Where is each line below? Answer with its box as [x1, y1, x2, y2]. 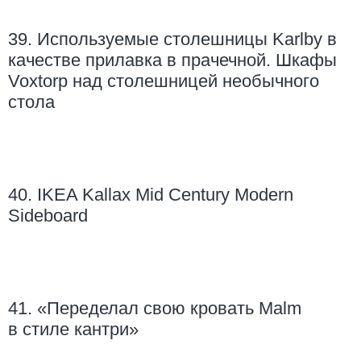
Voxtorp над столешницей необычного [8, 71, 319, 92]
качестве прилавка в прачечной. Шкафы [8, 50, 337, 71]
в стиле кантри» [8, 319, 139, 340]
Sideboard [8, 205, 88, 226]
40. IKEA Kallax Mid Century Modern [8, 185, 293, 205]
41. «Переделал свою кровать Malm [8, 298, 301, 319]
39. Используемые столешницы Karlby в [8, 29, 337, 50]
